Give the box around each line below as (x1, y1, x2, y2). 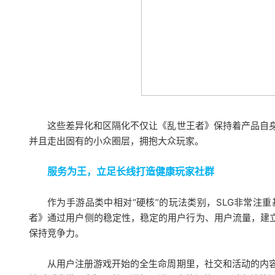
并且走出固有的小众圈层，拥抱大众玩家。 (29, 135, 204, 147)
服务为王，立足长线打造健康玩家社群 (47, 165, 214, 177)
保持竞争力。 (29, 227, 84, 239)
